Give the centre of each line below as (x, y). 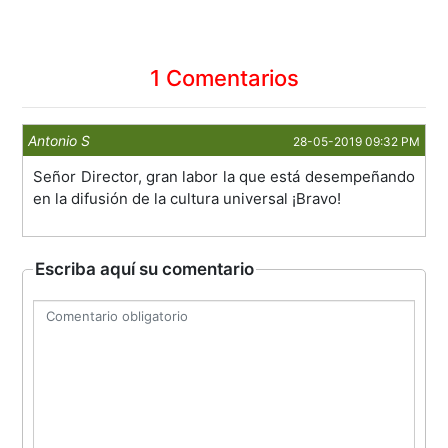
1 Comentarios (224, 78)
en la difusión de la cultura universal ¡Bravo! (187, 199)
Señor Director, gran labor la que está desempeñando (224, 177)
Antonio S (59, 141)
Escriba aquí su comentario (145, 269)
